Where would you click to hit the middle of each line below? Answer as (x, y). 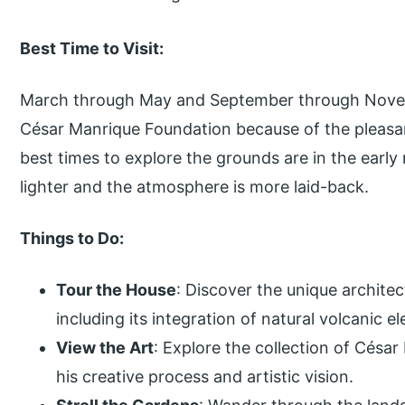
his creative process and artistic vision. (205, 376)
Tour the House (117, 289)
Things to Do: (72, 238)
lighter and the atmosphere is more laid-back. (195, 186)
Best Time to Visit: (92, 48)
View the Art (105, 347)
